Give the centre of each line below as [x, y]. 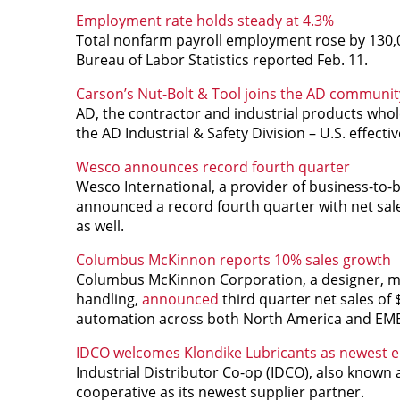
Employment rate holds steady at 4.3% [204, 20]
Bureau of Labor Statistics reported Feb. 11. [221, 59]
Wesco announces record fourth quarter [212, 167]
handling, [108, 299]
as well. [100, 225]
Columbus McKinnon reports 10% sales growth [233, 259]
